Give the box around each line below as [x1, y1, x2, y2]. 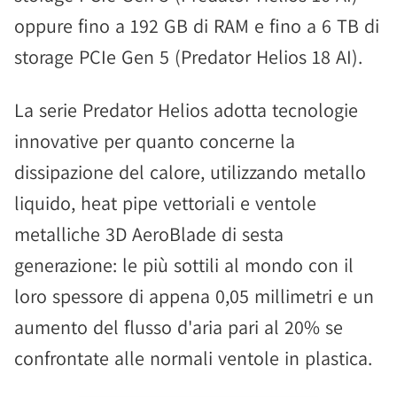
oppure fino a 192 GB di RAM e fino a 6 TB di [14, 13, 379, 38]
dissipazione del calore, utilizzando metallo [14, 160, 366, 184]
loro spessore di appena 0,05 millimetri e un [14, 284, 374, 308]
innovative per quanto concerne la [14, 128, 295, 153]
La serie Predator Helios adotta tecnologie [14, 97, 358, 122]
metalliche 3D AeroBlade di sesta [14, 222, 284, 246]
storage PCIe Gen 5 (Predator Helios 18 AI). [14, 44, 362, 69]
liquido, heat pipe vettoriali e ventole [14, 191, 316, 215]
